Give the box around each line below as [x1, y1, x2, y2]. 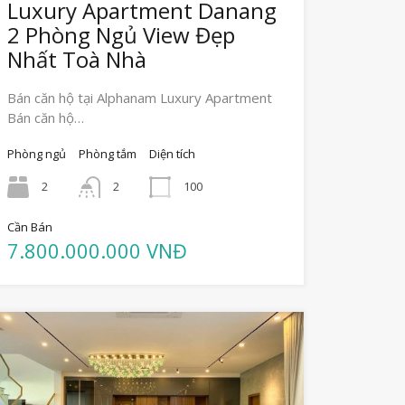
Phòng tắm [78, 146, 137, 163]
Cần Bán [6, 219, 52, 236]
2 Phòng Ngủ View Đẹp [6, 20, 235, 51]
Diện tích [148, 146, 195, 163]
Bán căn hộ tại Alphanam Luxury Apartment [6, 89, 272, 108]
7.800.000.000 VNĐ [6, 237, 187, 265]
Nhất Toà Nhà [6, 44, 146, 75]
